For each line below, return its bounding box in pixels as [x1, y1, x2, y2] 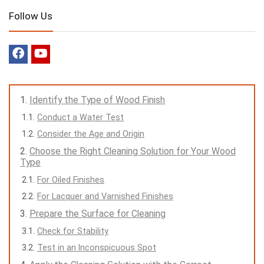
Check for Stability [37, 226, 108, 236]
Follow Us [9, 9, 52, 22]
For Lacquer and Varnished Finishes [37, 191, 173, 201]
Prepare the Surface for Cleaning [29, 207, 166, 219]
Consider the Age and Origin [37, 128, 144, 138]
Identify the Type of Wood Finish [29, 94, 165, 105]
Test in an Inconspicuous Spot [37, 242, 156, 252]
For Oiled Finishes [37, 174, 104, 184]
